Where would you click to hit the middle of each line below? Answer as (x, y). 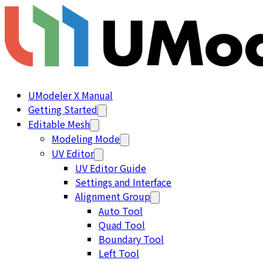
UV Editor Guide (111, 168)
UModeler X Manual (70, 95)
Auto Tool (121, 211)
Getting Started (63, 109)
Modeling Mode (86, 139)
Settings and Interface (123, 182)
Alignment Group (113, 196)
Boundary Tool (131, 239)
